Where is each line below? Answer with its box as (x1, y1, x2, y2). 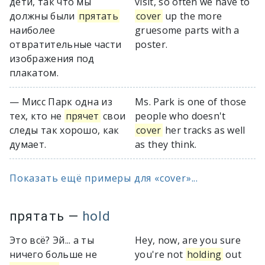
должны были (9, 9, 77, 22)
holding (186, 248, 222, 261)
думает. (9, 138, 47, 151)
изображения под (9, 52, 95, 65)
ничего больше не (9, 248, 98, 261)
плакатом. (9, 66, 59, 79)
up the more (162, 9, 222, 22)
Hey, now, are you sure (135, 234, 241, 247)
